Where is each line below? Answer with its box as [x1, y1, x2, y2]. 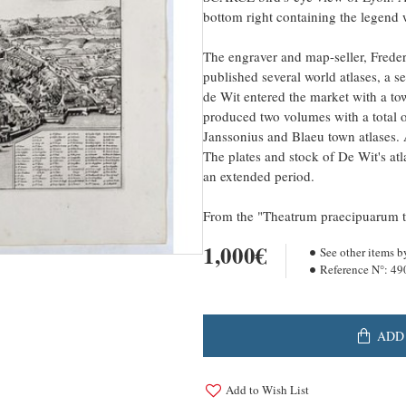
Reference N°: [320, 261, 388, 277]
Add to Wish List [226, 382, 309, 398]
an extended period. [203, 167, 314, 185]
